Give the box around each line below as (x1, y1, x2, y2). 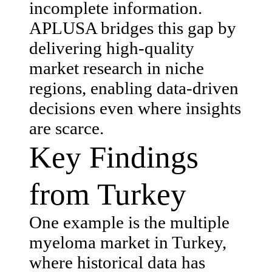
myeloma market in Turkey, (29, 232, 226, 252)
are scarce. (29, 118, 104, 138)
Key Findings (29, 139, 199, 174)
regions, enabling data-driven (29, 78, 239, 98)
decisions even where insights (29, 98, 241, 118)
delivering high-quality (29, 38, 194, 58)
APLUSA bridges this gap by (29, 18, 236, 38)
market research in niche (29, 58, 204, 78)
